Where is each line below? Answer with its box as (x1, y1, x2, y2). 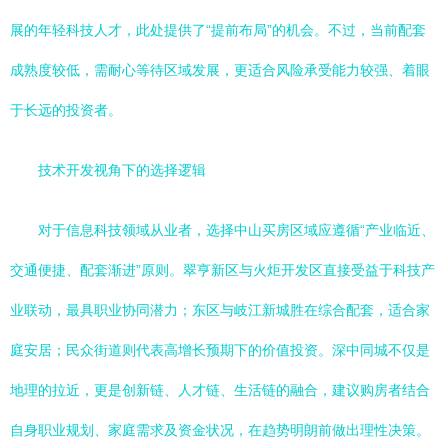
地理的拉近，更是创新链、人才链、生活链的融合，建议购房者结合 (10, 382, 430, 398)
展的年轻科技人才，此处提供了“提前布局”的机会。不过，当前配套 (10, 22, 426, 38)
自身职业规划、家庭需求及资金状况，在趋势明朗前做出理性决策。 (10, 422, 430, 438)
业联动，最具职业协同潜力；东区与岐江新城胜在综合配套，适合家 (10, 302, 430, 318)
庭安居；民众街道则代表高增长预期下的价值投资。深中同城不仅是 (10, 342, 430, 358)
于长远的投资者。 (10, 102, 122, 118)
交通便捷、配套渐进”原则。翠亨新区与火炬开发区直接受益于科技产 (10, 262, 435, 278)
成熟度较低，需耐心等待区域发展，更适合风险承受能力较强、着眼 (10, 62, 430, 78)
